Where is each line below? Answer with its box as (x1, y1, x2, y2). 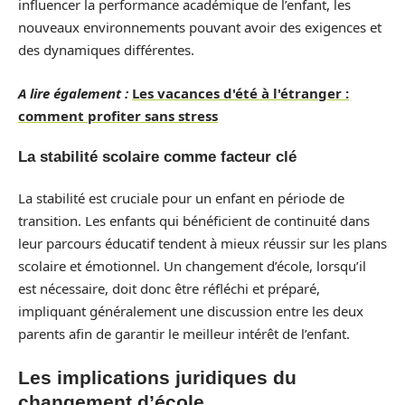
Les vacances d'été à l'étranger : (132, 83, 349, 102)
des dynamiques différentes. (18, 41, 194, 59)
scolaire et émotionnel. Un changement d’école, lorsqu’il (18, 256, 366, 275)
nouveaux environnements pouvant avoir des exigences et (18, 18, 381, 36)
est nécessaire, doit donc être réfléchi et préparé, (18, 278, 320, 297)
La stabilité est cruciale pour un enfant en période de (18, 188, 344, 207)
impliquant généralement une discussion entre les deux (18, 301, 363, 320)
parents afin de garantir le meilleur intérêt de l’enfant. (18, 324, 350, 343)
